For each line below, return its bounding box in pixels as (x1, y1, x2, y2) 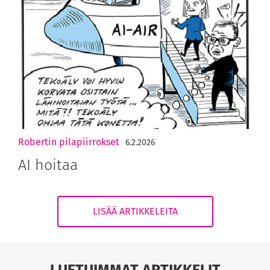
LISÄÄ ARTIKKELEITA (92, 204, 178, 218)
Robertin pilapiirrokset (18, 134, 119, 149)
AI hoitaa (18, 153, 78, 175)
